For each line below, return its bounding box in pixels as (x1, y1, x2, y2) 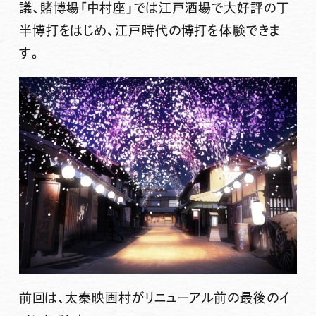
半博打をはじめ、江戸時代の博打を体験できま (18, 24, 281, 37)
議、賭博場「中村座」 (18, 1, 134, 15)
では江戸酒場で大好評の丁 (133, 1, 290, 15)
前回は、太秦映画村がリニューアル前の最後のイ (18, 291, 291, 304)
